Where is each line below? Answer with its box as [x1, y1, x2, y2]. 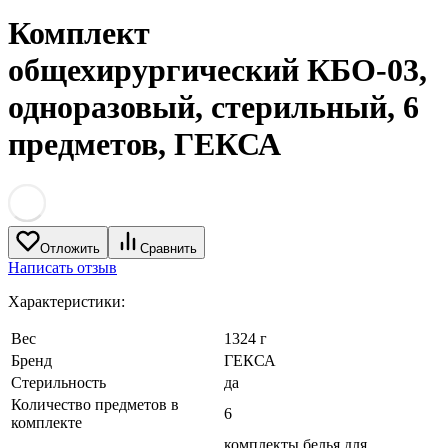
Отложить [40, 241, 100, 257]
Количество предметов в [11, 396, 179, 414]
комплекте [11, 414, 82, 432]
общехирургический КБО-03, [8, 52, 427, 88]
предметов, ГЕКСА [8, 126, 281, 162]
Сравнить [140, 241, 197, 257]
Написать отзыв [8, 259, 117, 277]
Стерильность [11, 374, 106, 392]
